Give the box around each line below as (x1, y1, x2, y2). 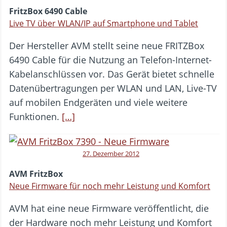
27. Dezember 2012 (83, 148, 139, 158)
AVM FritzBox (9, 168, 63, 179)
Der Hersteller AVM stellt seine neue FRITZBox (9, 39, 204, 52)
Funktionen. (9, 110, 62, 123)
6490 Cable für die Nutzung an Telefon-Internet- (9, 53, 212, 66)
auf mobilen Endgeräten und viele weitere (9, 96, 187, 108)
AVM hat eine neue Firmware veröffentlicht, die (9, 202, 209, 214)
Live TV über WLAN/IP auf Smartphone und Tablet (9, 17, 198, 29)
